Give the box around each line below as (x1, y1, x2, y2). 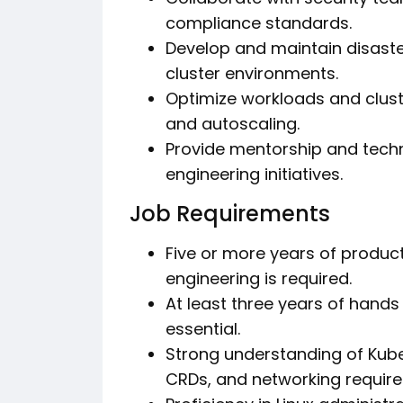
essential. (166, 318, 240, 340)
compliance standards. (166, 12, 352, 34)
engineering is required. (166, 267, 352, 290)
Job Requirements (130, 199, 330, 228)
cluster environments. (166, 62, 338, 85)
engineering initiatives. (166, 163, 343, 185)
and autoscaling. (166, 112, 300, 135)
